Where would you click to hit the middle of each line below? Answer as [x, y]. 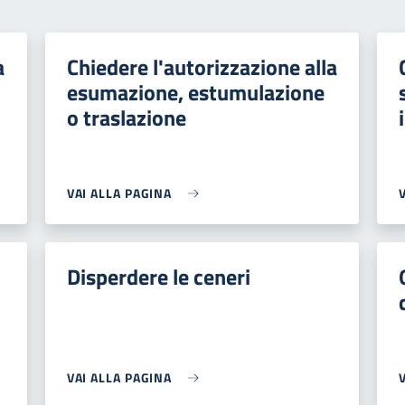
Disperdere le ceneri [158, 277]
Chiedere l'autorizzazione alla [202, 67]
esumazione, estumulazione [195, 92]
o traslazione [126, 118]
